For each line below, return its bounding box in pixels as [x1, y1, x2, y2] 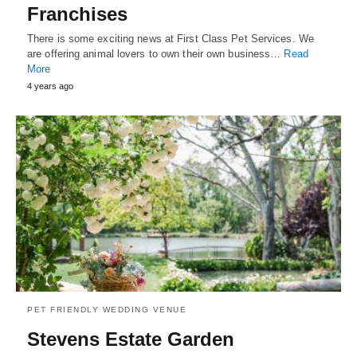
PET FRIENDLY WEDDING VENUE [27, 305, 186, 315]
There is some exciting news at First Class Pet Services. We [27, 32, 314, 45]
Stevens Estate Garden [27, 328, 234, 351]
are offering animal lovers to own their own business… [27, 47, 284, 60]
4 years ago [27, 80, 73, 91]
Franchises [27, 2, 127, 25]
